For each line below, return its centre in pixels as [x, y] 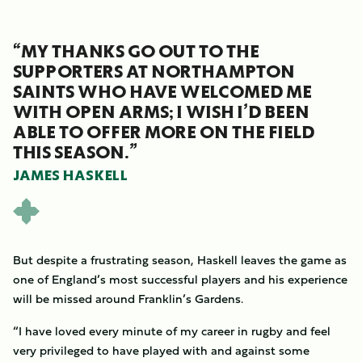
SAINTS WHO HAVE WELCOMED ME [162, 92]
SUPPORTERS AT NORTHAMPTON [154, 72]
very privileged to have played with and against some [161, 350]
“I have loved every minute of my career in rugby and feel [172, 331]
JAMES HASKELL [70, 175]
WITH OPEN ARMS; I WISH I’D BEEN [161, 112]
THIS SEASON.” [75, 152]
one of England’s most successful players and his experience [180, 279]
